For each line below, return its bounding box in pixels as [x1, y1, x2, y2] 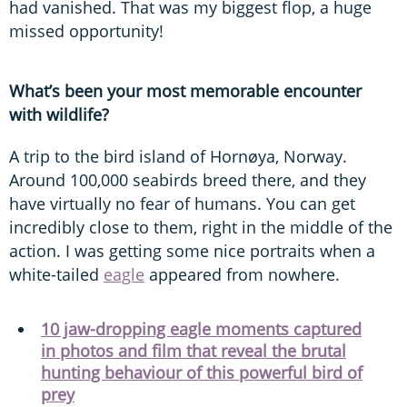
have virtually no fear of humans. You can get [9, 192, 355, 214]
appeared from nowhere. [144, 263, 340, 285]
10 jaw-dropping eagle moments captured [41, 317, 362, 340]
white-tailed [9, 263, 104, 285]
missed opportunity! [9, 19, 164, 42]
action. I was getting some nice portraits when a [9, 239, 375, 262]
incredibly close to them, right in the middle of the [9, 215, 392, 238]
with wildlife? [9, 103, 109, 125]
